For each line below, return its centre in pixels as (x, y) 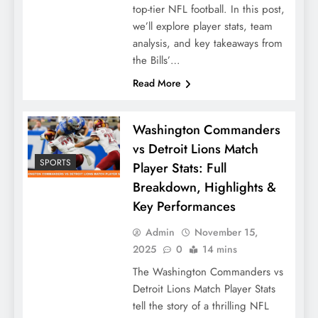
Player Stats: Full (179, 168)
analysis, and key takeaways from (207, 43)
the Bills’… (156, 60)
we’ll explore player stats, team (202, 26)
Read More (157, 83)
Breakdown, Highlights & (204, 187)
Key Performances (184, 206)
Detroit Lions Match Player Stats (204, 289)
